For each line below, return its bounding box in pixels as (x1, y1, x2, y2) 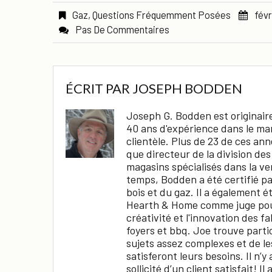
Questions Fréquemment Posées (92, 8, 231, 21)
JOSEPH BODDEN (132, 80, 242, 97)
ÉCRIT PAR (66, 80, 132, 97)
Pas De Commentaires (75, 22, 169, 35)
